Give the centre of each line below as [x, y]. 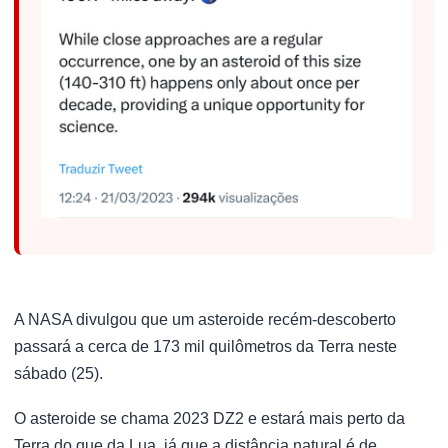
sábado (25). [58, 373]
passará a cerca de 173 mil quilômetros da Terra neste [205, 346]
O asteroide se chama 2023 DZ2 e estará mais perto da [209, 419]
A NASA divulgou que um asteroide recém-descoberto [205, 319]
